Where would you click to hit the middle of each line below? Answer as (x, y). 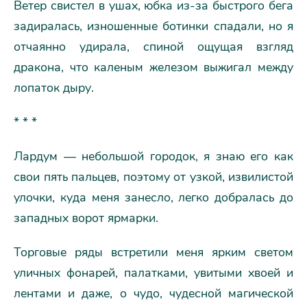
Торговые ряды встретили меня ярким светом (153, 252)
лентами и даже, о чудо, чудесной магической (153, 293)
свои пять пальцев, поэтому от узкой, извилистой (153, 177)
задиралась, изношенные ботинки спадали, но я (153, 26)
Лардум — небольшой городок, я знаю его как (153, 156)
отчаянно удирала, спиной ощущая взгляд (153, 47)
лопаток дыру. (54, 88)
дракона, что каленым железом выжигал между (153, 67)
